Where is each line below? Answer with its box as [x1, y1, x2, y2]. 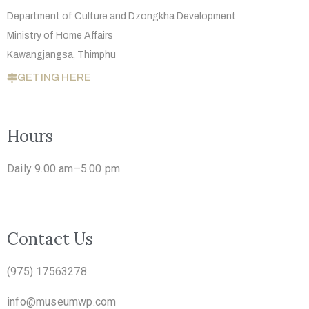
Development [177, 10, 238, 21]
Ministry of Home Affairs [7, 30, 113, 41]
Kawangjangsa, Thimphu [7, 49, 116, 60]
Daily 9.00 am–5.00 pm [7, 161, 121, 175]
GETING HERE [17, 71, 92, 83]
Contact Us [7, 228, 93, 250]
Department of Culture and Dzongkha [7, 10, 177, 21]
